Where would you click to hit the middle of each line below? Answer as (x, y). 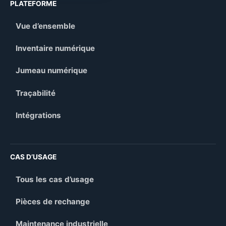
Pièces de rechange (53, 201)
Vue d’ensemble (46, 26)
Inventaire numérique (55, 48)
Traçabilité (36, 93)
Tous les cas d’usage (55, 179)
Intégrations (39, 116)
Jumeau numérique (52, 71)
